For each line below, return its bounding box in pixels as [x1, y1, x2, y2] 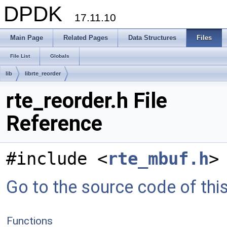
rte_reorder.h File [6, 88, 167, 113]
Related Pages [63, 34, 108, 42]
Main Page [10, 34, 43, 42]
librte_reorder [25, 70, 61, 77]
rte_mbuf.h [107, 148, 209, 169]
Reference [6, 111, 102, 136]
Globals [50, 53, 69, 59]
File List [10, 53, 30, 59]
